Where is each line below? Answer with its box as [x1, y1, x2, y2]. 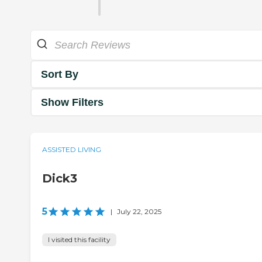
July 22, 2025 [117, 207, 161, 216]
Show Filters [41, 96, 104, 108]
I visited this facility [48, 235, 111, 244]
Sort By [41, 68, 78, 80]
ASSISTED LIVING [42, 145, 101, 154]
